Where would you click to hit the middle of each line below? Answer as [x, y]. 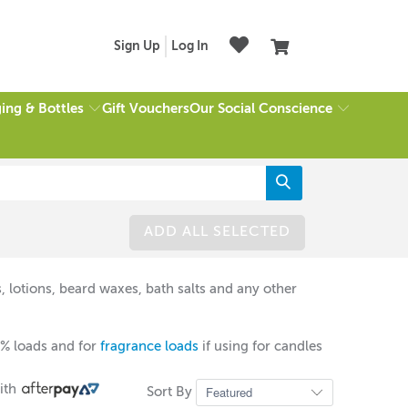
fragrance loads [149, 347]
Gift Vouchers [145, 109]
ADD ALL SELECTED [217, 232]
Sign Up [138, 46]
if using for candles [260, 347]
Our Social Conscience [260, 108]
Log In [189, 46]
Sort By [171, 392]
